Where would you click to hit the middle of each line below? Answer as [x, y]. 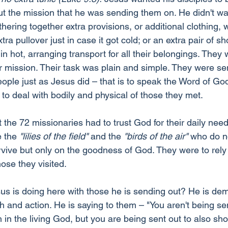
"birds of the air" [156, 136]
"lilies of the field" [54, 136]
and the [106, 136]
